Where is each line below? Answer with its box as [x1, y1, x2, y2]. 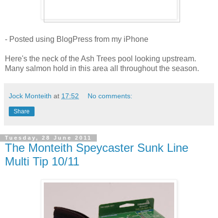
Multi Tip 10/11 [5, 154, 79, 168]
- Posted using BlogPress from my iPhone [5, 35, 148, 43]
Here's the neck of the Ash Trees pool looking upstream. [5, 54, 196, 63]
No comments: [88, 91, 133, 100]
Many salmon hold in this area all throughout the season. [5, 64, 199, 73]
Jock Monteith [9, 91, 52, 100]
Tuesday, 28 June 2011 [5, 135, 92, 141]
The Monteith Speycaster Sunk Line [5, 141, 188, 154]
